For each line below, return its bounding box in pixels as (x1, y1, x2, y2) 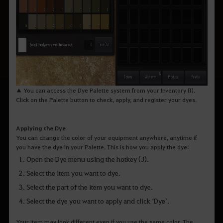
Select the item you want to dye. (26, 168, 120, 177)
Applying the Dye (15, 123, 66, 132)
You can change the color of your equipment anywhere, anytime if (15, 133, 197, 141)
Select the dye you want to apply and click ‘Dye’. (26, 196, 169, 205)
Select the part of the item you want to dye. (26, 182, 153, 191)
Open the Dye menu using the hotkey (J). (26, 154, 149, 163)
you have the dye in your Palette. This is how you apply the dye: (15, 142, 189, 151)
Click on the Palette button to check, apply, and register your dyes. (15, 95, 197, 104)
